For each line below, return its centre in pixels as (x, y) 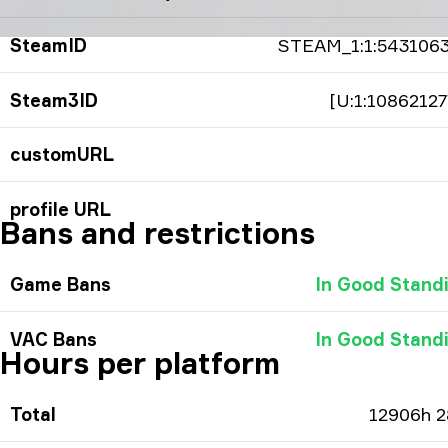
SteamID (48, 45)
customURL (62, 154)
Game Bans (60, 284)
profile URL (60, 209)
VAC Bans (53, 339)
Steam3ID (54, 100)
